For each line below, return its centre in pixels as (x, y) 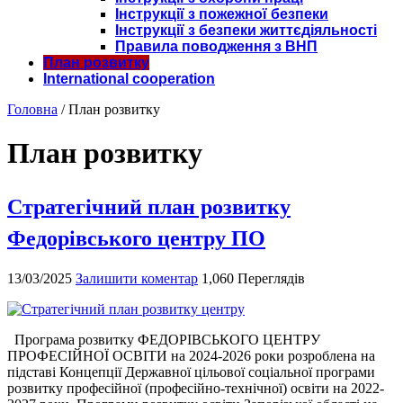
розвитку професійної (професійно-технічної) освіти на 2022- (196, 388)
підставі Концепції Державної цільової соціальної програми (191, 372)
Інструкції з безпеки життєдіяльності (246, 30)
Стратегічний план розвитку (149, 205)
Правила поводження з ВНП (216, 46)
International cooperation (129, 78)
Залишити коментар (137, 278)
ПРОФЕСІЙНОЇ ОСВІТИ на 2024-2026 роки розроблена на (191, 355)
